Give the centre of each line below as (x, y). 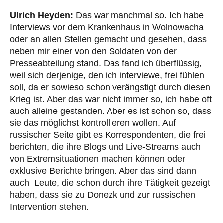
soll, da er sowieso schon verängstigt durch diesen (110, 87)
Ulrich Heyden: (42, 16)
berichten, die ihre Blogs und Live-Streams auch (105, 147)
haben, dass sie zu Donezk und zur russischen (103, 195)
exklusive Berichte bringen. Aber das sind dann (103, 171)
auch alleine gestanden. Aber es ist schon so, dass (111, 111)
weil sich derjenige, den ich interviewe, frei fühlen (107, 75)
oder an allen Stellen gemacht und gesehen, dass (108, 40)
